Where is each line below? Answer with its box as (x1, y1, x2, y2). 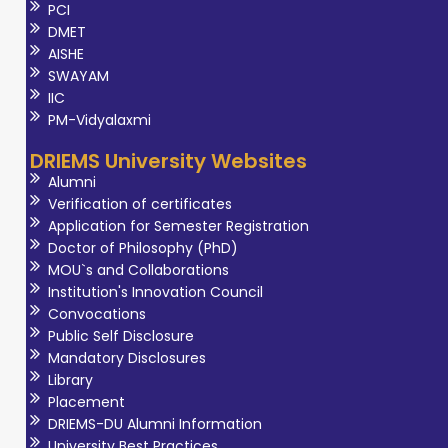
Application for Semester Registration (47, 215, 309, 236)
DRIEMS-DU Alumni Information (47, 413, 262, 434)
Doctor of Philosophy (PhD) (47, 237, 238, 258)
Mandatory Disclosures (47, 347, 206, 368)
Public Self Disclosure (47, 325, 194, 346)
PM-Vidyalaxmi (47, 109, 151, 130)
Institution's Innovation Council (47, 281, 263, 302)
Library (47, 369, 93, 390)
